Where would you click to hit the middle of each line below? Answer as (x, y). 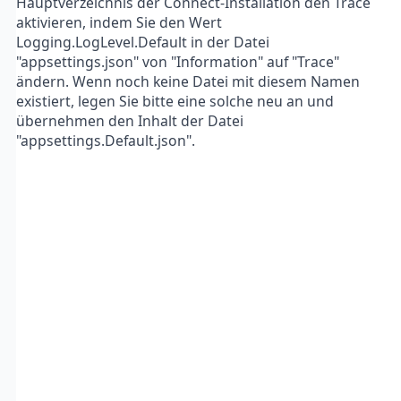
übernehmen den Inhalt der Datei (130, 121)
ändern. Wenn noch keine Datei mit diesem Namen (188, 81)
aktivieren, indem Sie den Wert (119, 22)
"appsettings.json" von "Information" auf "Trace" (178, 62)
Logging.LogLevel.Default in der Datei (143, 42)
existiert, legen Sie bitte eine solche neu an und (175, 101)
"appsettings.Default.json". (106, 141)
